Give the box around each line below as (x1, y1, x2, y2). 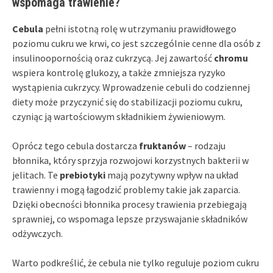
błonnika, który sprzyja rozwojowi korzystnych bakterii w (12, 154, 249, 166)
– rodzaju (186, 139, 225, 152)
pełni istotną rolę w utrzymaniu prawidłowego (43, 22, 236, 35)
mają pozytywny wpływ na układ (105, 168, 238, 181)
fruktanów (139, 139, 186, 152)
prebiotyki (60, 168, 105, 181)
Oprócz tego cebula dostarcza (12, 139, 139, 152)
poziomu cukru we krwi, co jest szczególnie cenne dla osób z (12, 37, 261, 49)
